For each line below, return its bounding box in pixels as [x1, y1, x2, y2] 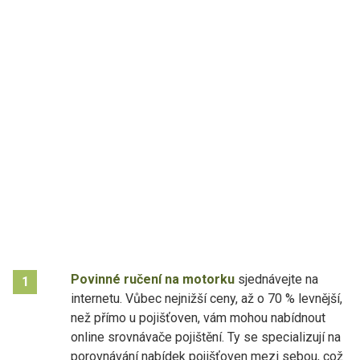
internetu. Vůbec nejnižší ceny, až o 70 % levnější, [71, 290, 342, 306]
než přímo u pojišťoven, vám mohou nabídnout [71, 309, 325, 325]
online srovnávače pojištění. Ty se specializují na [71, 329, 341, 345]
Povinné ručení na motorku [71, 271, 235, 287]
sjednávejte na [235, 271, 318, 287]
